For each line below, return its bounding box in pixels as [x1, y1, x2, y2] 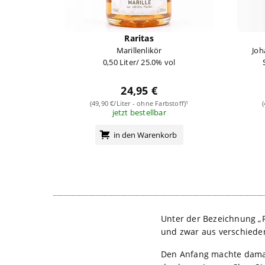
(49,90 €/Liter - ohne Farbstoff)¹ [89, 98, 189, 108]
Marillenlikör [116, 44, 162, 56]
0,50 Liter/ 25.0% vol [103, 56, 176, 67]
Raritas [124, 32, 154, 44]
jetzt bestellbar [112, 106, 166, 118]
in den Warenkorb [113, 129, 177, 140]
